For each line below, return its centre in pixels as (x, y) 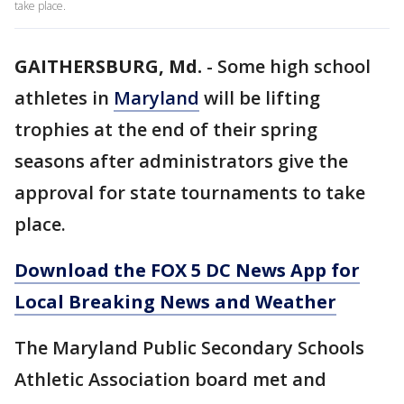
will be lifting (260, 98)
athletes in (64, 98)
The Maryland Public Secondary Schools (189, 348)
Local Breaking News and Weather (175, 302)
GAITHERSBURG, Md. (108, 66)
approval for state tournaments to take (190, 193)
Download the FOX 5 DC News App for (187, 270)
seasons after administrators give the (181, 161)
